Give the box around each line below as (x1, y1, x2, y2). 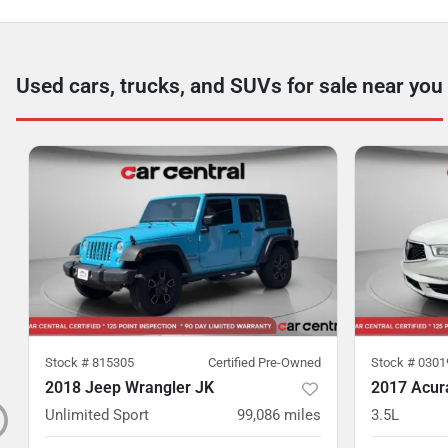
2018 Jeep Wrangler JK (45, 378, 214, 397)
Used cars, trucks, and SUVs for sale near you (16, 74, 443, 98)
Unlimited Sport (45, 406, 149, 424)
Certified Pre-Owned (208, 355, 321, 370)
